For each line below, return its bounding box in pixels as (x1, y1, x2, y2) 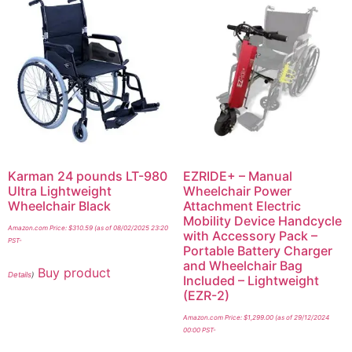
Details (8, 270, 31, 280)
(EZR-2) (182, 288, 229, 304)
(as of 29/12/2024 (273, 313, 329, 322)
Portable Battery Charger (182, 243, 332, 259)
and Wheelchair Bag (182, 258, 302, 274)
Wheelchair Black (8, 198, 111, 214)
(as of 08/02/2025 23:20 (93, 224, 168, 233)
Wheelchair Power (182, 183, 291, 200)
